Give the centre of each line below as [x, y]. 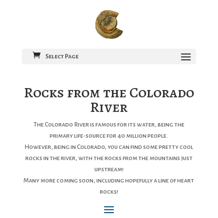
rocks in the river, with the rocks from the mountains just [109, 158]
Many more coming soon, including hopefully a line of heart [109, 181]
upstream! [109, 169]
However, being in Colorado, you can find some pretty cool [109, 147]
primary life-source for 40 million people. [109, 136]
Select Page [62, 56]
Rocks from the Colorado [109, 92]
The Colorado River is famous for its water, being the [109, 125]
